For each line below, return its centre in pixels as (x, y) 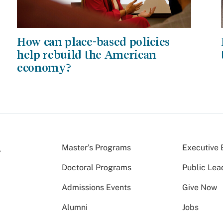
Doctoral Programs (97, 167)
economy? (44, 67)
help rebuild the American (86, 55)
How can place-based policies (93, 42)
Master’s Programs (96, 147)
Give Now (200, 187)
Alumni (75, 207)
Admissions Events (96, 187)
